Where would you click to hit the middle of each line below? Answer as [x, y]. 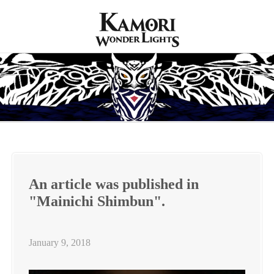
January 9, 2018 [60, 243]
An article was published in [114, 184]
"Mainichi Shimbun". [97, 201]
